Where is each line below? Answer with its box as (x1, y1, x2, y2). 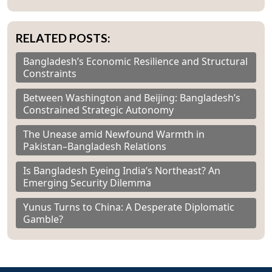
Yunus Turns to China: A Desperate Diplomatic (23, 200, 234, 214)
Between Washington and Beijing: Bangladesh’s (23, 91, 240, 105)
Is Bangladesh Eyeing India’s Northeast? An (23, 164, 220, 178)
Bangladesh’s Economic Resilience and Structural (23, 55, 248, 69)
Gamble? (23, 212, 63, 226)
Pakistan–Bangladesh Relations (23, 140, 166, 154)
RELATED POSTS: (16, 31, 110, 46)
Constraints (23, 67, 76, 81)
